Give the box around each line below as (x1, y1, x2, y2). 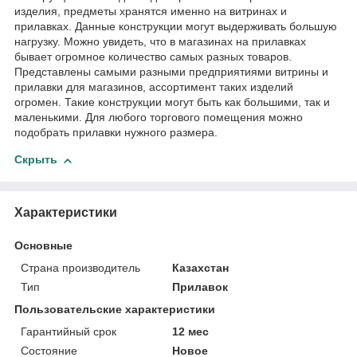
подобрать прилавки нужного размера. (14, 126, 218, 139)
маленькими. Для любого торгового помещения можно (14, 111, 303, 124)
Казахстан (172, 261, 229, 274)
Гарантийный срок (21, 324, 116, 338)
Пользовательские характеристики (14, 302, 215, 316)
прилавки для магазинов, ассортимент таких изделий (14, 80, 293, 94)
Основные (14, 238, 73, 252)
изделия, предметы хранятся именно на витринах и (14, 5, 287, 18)
